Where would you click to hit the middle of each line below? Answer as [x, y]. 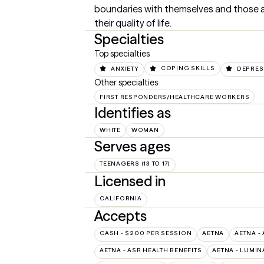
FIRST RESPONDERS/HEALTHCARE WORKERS [175, 97]
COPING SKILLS [188, 68]
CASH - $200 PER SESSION [146, 233]
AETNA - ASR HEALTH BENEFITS [151, 250]
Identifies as [133, 113]
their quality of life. [133, 23]
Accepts [121, 216]
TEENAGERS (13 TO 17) [135, 163]
